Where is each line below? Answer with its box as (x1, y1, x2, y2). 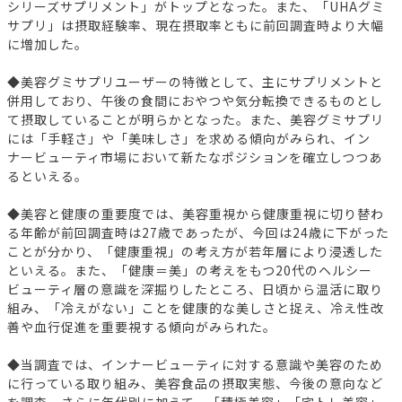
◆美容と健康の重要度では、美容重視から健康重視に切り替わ (7, 205, 384, 223)
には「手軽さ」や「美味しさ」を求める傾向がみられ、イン (7, 129, 371, 148)
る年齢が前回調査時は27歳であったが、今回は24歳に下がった (7, 223, 389, 242)
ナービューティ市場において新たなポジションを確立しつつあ (7, 148, 382, 167)
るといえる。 (7, 167, 88, 186)
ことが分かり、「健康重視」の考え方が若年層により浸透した (7, 242, 383, 261)
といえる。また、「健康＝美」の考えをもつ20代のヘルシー (7, 261, 372, 280)
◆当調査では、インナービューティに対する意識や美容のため (7, 355, 383, 374)
